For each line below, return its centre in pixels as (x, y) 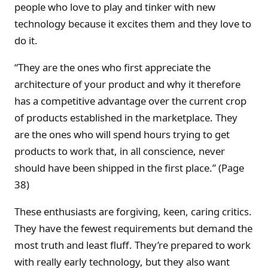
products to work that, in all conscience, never (120, 151)
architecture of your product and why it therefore (127, 84)
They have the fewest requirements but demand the (133, 228)
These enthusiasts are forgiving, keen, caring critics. (133, 211)
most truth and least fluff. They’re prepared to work (133, 245)
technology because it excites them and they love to (133, 24)
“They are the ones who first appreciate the (112, 68)
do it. (26, 41)
